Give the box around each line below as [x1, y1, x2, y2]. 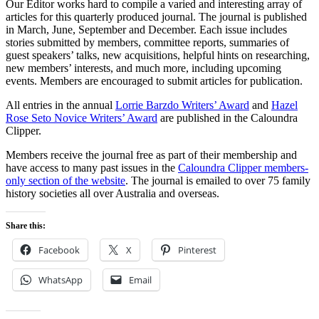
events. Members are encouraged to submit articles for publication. [6, 74, 303, 87]
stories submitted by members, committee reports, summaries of [6, 36, 289, 48]
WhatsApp [38, 273, 83, 286]
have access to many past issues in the [6, 161, 178, 174]
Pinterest [178, 243, 216, 256]
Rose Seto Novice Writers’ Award [6, 111, 157, 124]
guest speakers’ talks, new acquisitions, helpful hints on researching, [6, 48, 310, 61]
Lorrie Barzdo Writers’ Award [115, 98, 249, 111]
